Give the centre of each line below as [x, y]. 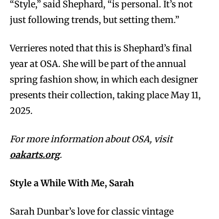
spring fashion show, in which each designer [104, 80]
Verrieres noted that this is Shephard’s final [101, 48]
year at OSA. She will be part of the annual [98, 64]
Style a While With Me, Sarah [72, 183]
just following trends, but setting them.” [95, 20]
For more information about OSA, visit [91, 139]
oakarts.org [35, 155]
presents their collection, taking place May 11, [105, 95]
